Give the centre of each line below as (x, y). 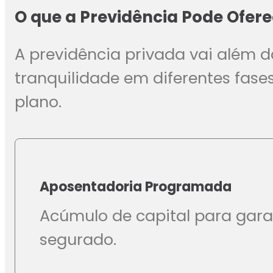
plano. (38, 102)
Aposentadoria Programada (136, 187)
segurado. (78, 240)
